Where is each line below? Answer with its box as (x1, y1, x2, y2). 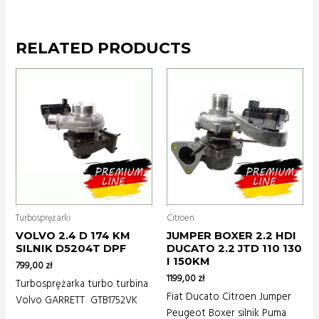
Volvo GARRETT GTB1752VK (16, 293, 138, 310)
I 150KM (167, 254, 210, 268)
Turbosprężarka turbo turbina (16, 276, 149, 293)
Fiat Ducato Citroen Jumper (167, 289, 291, 306)
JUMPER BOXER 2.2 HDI (167, 229, 296, 242)
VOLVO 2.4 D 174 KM (16, 229, 131, 242)
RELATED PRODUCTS (16, 38, 192, 57)
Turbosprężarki (16, 211, 71, 226)
